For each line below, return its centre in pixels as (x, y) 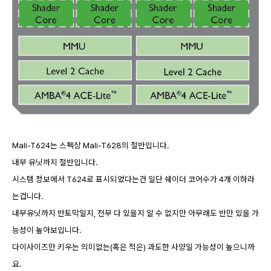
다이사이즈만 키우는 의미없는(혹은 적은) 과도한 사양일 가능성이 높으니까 (133, 247)
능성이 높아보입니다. (47, 230)
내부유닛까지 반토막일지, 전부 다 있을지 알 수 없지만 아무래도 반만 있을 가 (135, 213)
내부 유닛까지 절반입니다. (55, 162)
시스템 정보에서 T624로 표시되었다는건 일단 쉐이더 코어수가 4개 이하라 (133, 179)
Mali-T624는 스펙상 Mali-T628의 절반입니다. (90, 145)
